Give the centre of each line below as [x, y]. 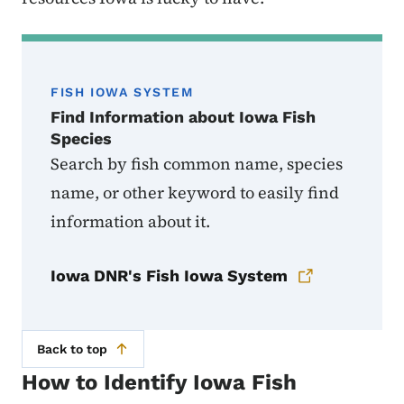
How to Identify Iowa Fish [159, 383]
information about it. [130, 222]
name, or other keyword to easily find [195, 193]
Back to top [72, 349]
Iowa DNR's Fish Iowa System [169, 276]
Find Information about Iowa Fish [183, 117]
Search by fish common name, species [197, 164]
